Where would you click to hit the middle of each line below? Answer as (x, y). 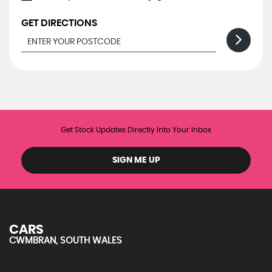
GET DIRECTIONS (59, 23)
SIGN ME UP (136, 161)
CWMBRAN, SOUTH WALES (66, 241)
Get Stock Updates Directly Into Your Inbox (136, 130)
